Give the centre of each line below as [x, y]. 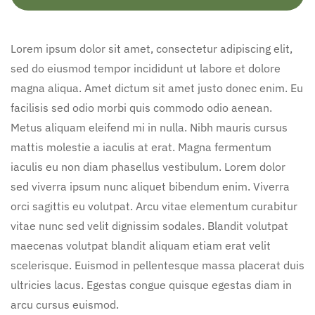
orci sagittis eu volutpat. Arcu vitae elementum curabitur [154, 206]
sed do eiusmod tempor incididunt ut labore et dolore [146, 68]
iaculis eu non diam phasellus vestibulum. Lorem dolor [148, 166]
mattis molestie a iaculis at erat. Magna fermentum [141, 147]
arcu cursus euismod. [65, 304]
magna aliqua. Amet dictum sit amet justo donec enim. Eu [157, 88]
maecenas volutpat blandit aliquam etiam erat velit [141, 245]
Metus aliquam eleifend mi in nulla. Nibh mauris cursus [149, 127]
